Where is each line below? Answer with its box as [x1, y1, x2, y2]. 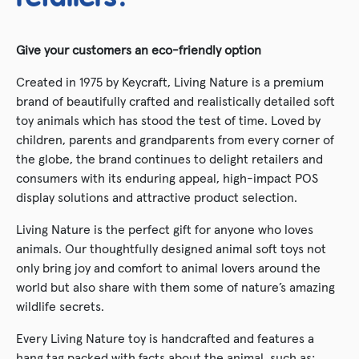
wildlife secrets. [16, 297, 104, 314]
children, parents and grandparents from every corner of [16, 131, 334, 147]
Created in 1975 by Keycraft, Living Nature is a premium [16, 73, 324, 90]
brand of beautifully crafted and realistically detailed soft [16, 92, 335, 109]
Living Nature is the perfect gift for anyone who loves [16, 220, 313, 237]
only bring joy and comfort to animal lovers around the [16, 259, 321, 276]
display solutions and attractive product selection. [16, 188, 297, 205]
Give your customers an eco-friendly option [16, 41, 261, 58]
